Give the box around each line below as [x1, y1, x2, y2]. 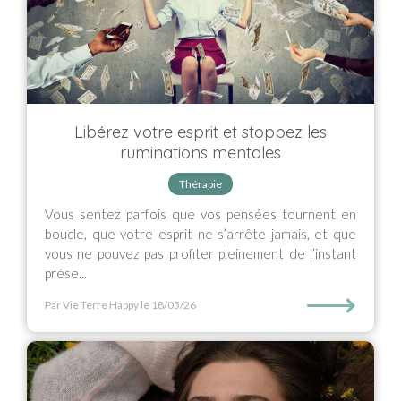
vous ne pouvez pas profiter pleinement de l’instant [45, 245, 356, 261]
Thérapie [179, 177, 222, 191]
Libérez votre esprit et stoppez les [74, 122, 327, 142]
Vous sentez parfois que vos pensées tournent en [45, 206, 356, 222]
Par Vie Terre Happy [45, 298, 139, 311]
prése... [45, 265, 87, 281]
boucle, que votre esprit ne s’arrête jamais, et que [45, 226, 356, 242]
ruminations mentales [120, 142, 281, 163]
